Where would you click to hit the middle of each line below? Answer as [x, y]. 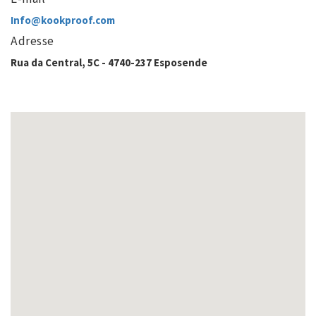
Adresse [32, 41]
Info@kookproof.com [63, 20]
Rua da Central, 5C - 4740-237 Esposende [109, 63]
